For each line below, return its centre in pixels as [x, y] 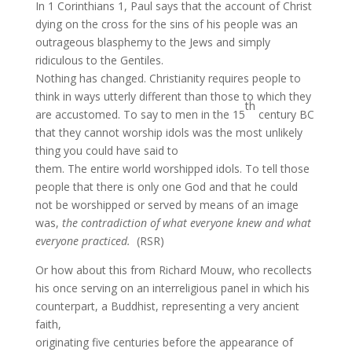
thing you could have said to [106, 150]
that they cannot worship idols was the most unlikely [169, 132]
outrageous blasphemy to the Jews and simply [152, 42]
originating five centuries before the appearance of [164, 342]
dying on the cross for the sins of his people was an [166, 24]
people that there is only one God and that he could [166, 187]
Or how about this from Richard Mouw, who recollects [173, 270]
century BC [284, 114]
